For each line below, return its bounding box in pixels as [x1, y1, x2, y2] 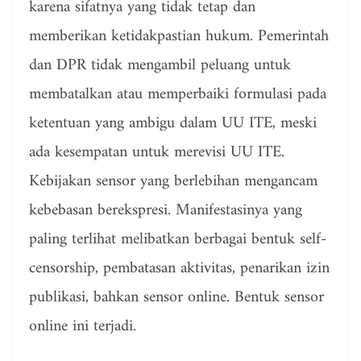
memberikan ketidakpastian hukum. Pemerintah [29, 23, 329, 52]
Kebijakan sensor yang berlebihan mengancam [29, 168, 317, 197]
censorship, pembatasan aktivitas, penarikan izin [29, 255, 330, 284]
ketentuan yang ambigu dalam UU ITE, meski [29, 110, 317, 139]
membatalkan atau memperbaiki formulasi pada [29, 81, 326, 110]
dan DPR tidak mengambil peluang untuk [29, 52, 291, 81]
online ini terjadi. [29, 313, 136, 342]
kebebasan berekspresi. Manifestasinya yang [29, 197, 302, 226]
